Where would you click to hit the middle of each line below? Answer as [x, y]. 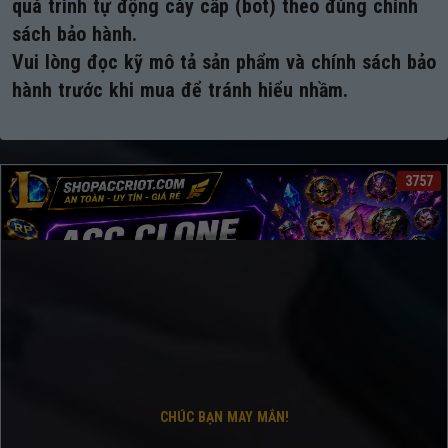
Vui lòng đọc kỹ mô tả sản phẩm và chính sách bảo [224, 61]
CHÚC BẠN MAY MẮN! [224, 416]
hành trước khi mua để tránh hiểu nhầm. [180, 89]
